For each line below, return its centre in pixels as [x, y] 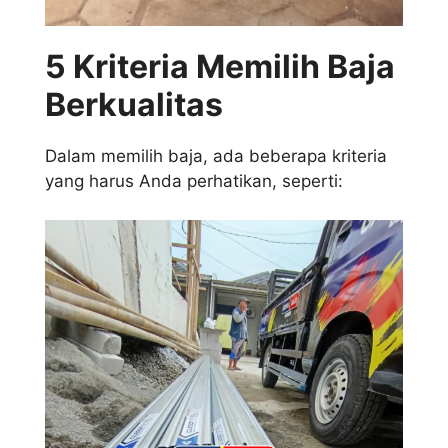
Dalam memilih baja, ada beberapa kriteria [216, 156]
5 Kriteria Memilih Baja [220, 67]
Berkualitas [134, 105]
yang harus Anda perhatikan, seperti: [194, 181]
